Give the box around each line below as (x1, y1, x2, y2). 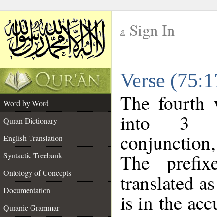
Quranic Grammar (3, 202, 59, 213)
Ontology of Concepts (3, 168, 71, 178)
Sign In (129, 19, 175, 40)
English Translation (3, 133, 62, 143)
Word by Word (3, 98, 49, 108)
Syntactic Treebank (3, 150, 62, 160)
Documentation (3, 185, 50, 195)
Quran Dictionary (3, 115, 57, 125)
